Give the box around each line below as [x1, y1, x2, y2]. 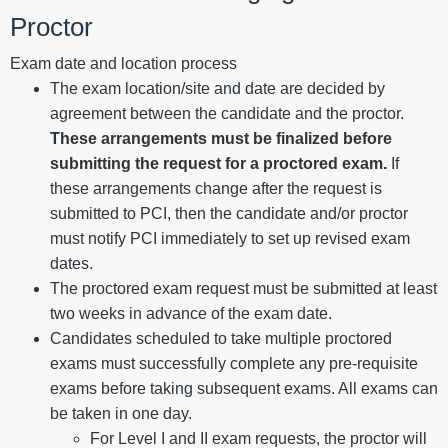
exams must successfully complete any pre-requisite [50, 355, 418, 373]
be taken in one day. [50, 405, 192, 423]
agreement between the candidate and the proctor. [50, 105, 404, 123]
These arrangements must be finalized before [50, 130, 392, 148]
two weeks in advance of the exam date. [50, 305, 332, 323]
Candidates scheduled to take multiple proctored [50, 330, 392, 348]
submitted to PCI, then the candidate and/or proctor [50, 205, 408, 223]
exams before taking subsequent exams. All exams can [50, 380, 438, 398]
